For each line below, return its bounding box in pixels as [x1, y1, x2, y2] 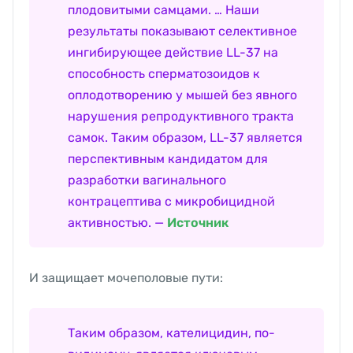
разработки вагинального [68, 173, 226, 188]
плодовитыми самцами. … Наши [68, 2, 259, 18]
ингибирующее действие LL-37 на [68, 45, 278, 61]
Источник [167, 215, 229, 231]
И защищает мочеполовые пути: [29, 270, 223, 286]
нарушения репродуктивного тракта [68, 109, 294, 124]
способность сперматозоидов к [68, 66, 260, 82]
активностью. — [68, 215, 167, 231]
